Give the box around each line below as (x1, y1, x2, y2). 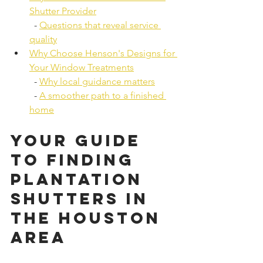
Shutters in (11, 188, 156, 208)
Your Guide (11, 130, 148, 150)
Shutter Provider (29, 5, 96, 16)
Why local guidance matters (39, 76, 155, 87)
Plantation (11, 169, 150, 189)
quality (29, 33, 57, 45)
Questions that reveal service (39, 19, 161, 31)
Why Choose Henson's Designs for (29, 48, 177, 59)
